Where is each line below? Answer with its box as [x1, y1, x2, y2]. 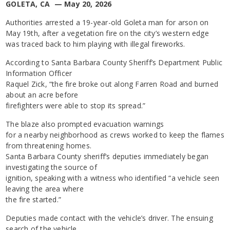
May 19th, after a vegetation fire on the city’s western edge [6, 28, 209, 38]
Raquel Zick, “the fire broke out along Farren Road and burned [6, 79, 219, 89]
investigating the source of [6, 162, 97, 172]
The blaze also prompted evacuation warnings [6, 119, 164, 129]
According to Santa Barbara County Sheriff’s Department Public [6, 57, 223, 67]
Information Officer [6, 68, 72, 78]
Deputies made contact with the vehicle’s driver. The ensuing [6, 213, 213, 223]
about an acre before [6, 89, 79, 100]
